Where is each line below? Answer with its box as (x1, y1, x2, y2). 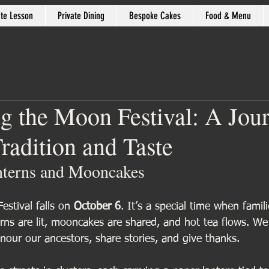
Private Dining (57, 10, 104, 22)
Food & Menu (205, 10, 251, 22)
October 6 (74, 201, 121, 212)
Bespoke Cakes (128, 10, 181, 22)
